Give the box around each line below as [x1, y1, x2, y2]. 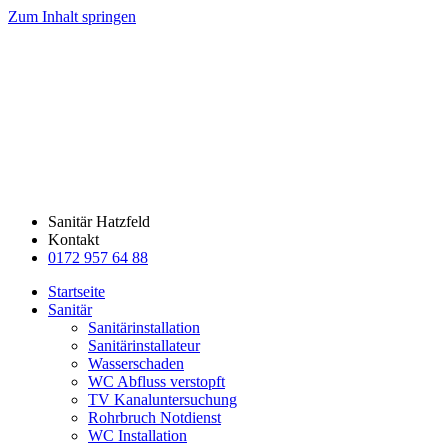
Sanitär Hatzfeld [48, 213, 150, 230]
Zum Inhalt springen [8, 8, 136, 25]
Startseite [48, 283, 105, 300]
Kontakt [48, 231, 99, 248]
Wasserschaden [88, 355, 184, 372]
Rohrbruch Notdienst [88, 409, 221, 426]
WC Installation [88, 427, 187, 444]
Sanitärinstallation [88, 319, 200, 336]
